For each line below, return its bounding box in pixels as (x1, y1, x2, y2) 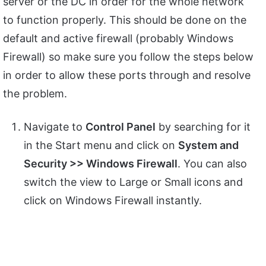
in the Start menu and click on (24, 138, 178, 151)
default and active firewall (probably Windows (3, 31, 233, 45)
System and (178, 138, 239, 151)
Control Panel (85, 120, 156, 133)
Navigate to (24, 120, 85, 133)
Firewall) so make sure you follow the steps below (3, 50, 254, 63)
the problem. (3, 87, 67, 100)
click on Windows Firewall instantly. (24, 194, 202, 207)
